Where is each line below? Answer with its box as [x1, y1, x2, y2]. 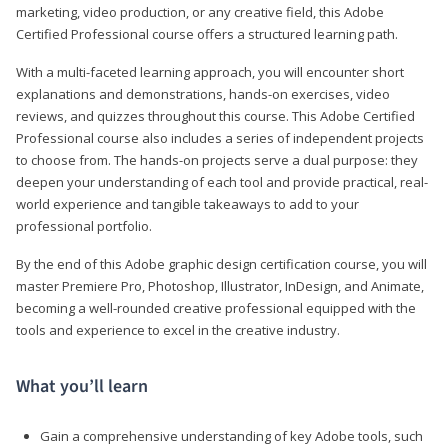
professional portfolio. [16, 216, 152, 235]
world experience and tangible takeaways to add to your [16, 194, 359, 213]
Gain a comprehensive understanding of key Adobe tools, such [40, 426, 423, 445]
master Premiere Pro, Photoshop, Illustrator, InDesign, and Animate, [16, 276, 424, 295]
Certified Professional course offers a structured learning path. [16, 24, 398, 43]
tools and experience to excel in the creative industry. [16, 320, 340, 339]
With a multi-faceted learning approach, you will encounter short [16, 62, 404, 81]
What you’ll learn [16, 373, 148, 399]
